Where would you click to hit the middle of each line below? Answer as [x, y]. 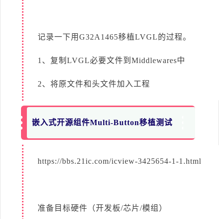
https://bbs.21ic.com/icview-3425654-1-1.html [120, 161]
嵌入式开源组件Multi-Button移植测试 [102, 122]
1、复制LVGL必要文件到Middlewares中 [111, 60]
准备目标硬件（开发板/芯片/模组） [102, 208]
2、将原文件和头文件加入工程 [94, 84]
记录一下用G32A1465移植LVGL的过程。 [114, 37]
